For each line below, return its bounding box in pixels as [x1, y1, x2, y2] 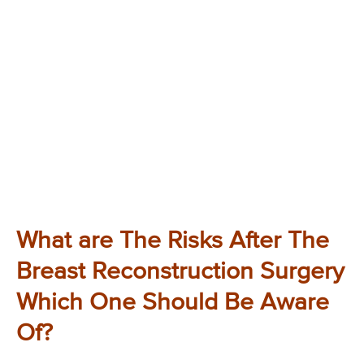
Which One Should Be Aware [16, 291, 329, 316]
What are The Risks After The [16, 229, 329, 254]
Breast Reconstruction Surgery [16, 260, 344, 285]
